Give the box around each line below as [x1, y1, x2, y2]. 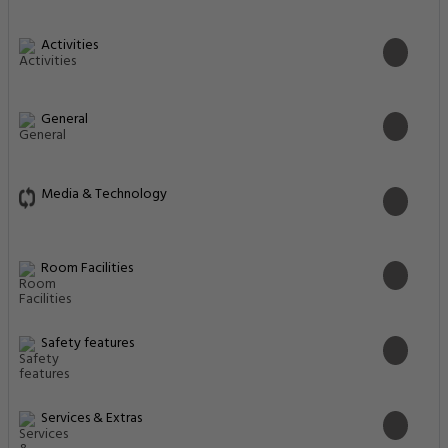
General [41, 108, 88, 132]
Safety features [41, 332, 134, 356]
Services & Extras [41, 406, 142, 430]
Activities [41, 33, 98, 57]
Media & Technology [41, 182, 167, 206]
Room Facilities [41, 257, 133, 281]
